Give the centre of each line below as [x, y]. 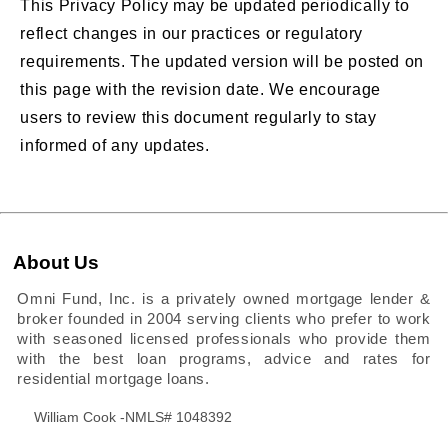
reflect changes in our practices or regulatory [191, 33]
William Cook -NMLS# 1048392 [133, 417]
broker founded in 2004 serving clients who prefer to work [224, 319]
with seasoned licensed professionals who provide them [224, 339]
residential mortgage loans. [113, 379]
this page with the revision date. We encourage [200, 89]
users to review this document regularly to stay [198, 117]
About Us [56, 263]
